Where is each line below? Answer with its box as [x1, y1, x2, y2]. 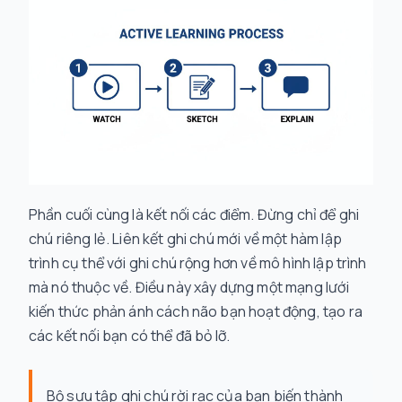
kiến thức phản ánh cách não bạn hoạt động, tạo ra [29, 301, 363, 322]
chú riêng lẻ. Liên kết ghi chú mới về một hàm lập [29, 229, 342, 249]
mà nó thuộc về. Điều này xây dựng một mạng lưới [29, 277, 350, 298]
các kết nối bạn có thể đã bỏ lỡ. [29, 326, 231, 346]
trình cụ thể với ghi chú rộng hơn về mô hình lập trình [29, 253, 367, 274]
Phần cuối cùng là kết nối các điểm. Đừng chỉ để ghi [29, 205, 360, 225]
